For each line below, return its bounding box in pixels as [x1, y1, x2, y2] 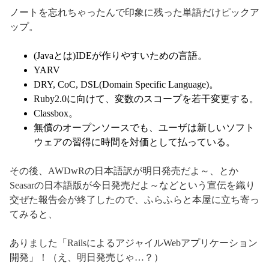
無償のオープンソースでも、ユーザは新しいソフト [34, 122, 255, 133]
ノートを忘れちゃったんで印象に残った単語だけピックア [10, 7, 259, 18]
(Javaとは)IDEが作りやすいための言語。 [34, 50, 207, 61]
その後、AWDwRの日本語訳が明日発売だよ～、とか [10, 166, 238, 177]
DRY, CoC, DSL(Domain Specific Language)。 [34, 79, 219, 90]
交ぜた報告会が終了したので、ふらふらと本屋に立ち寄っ [10, 195, 259, 205]
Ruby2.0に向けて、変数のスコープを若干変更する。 [34, 94, 259, 104]
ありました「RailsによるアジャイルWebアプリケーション [10, 238, 258, 249]
